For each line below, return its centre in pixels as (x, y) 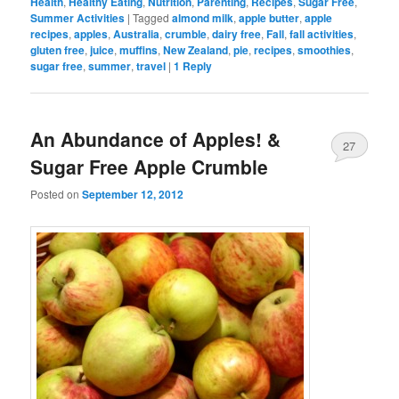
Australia (137, 33)
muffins (139, 49)
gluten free (58, 49)
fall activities (322, 33)
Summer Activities (78, 17)
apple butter (269, 17)
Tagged (151, 17)
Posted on (57, 194)
